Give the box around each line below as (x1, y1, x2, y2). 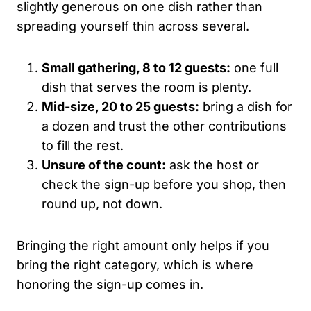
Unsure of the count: (42, 157, 166, 172)
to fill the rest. (42, 137, 124, 153)
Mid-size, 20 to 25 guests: (42, 99, 199, 114)
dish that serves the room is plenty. (42, 79, 251, 94)
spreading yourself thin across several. (17, 18, 249, 33)
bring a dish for (199, 99, 292, 114)
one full (230, 60, 278, 75)
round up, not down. (42, 196, 162, 211)
